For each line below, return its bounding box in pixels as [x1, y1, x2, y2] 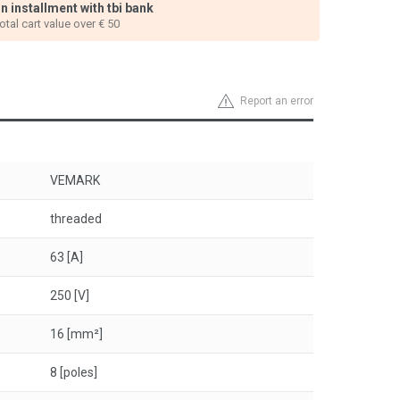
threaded [50, 212, 102, 226]
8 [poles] [50, 365, 97, 379]
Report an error [240, 95, 313, 107]
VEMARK [50, 173, 100, 187]
